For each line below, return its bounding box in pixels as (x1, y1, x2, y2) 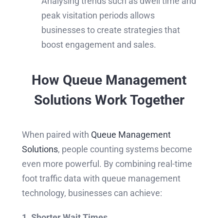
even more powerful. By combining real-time (21, 159, 192, 169)
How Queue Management (32, 72, 186, 88)
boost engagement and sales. (41, 39, 156, 50)
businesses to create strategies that (41, 24, 180, 35)
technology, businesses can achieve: (21, 188, 162, 199)
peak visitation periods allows (41, 10, 155, 20)
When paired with (21, 129, 91, 140)
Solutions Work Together (34, 91, 184, 108)
